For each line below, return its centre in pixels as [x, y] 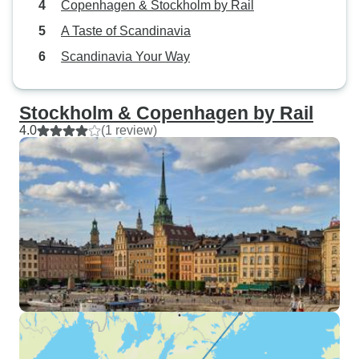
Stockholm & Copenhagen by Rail [166, 113]
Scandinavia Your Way [125, 56]
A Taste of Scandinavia [126, 31]
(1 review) [129, 130]
